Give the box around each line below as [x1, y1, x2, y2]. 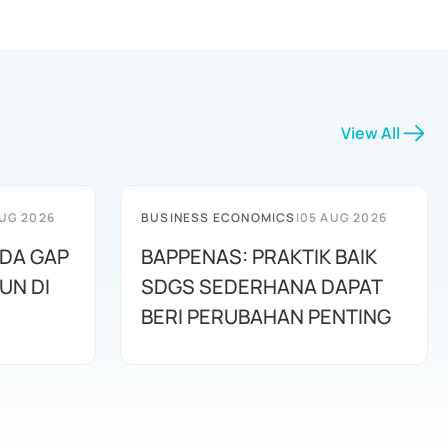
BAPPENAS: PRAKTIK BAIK [141, 243, 377, 270]
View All [341, 122, 400, 144]
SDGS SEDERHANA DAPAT [141, 273, 383, 300]
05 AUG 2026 [299, 209, 388, 226]
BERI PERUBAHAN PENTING [141, 303, 391, 330]
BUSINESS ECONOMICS [141, 209, 296, 226]
